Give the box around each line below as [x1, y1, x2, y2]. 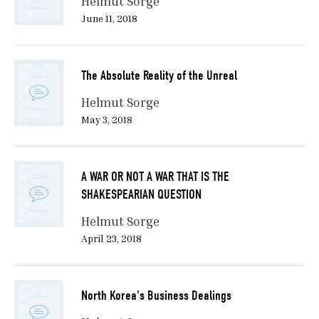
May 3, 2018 [80, 113, 132, 126]
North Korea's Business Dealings [80, 288, 231, 304]
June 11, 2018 [80, 12, 137, 25]
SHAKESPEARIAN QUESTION [80, 187, 202, 203]
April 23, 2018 [80, 232, 142, 245]
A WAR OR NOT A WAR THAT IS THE [80, 169, 229, 185]
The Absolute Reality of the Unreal [80, 68, 237, 84]
